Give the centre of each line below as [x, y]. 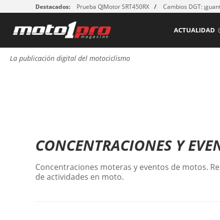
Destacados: [53, 7]
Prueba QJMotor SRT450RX [113, 7]
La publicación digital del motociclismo [70, 58]
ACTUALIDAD [194, 30]
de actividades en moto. [80, 177]
